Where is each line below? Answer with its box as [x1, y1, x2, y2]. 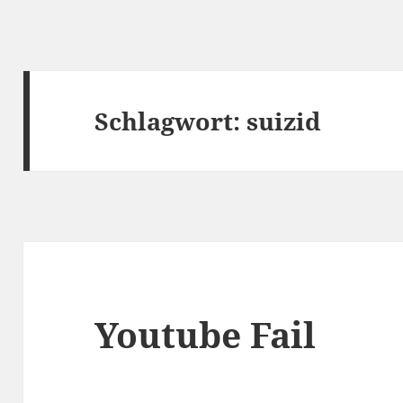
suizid [246, 103, 322, 138]
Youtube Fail [94, 310, 317, 359]
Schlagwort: [94, 103, 247, 138]
